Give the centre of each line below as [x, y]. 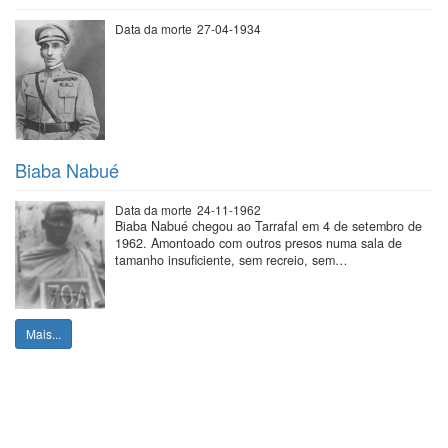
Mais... [43, 333]
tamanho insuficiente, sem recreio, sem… [231, 259]
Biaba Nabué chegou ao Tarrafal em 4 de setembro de [268, 225]
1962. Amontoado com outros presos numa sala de [258, 242]
